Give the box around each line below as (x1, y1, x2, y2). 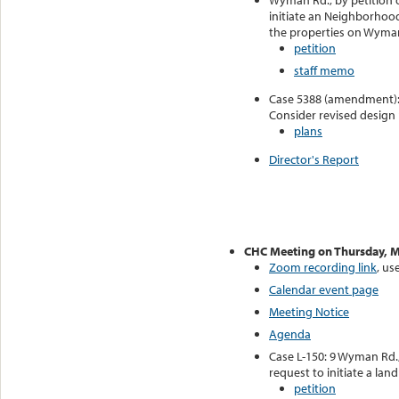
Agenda (269, 325, 311, 342)
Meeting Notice (269, 303, 349, 320)
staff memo (294, 62, 354, 79)
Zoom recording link (269, 258, 377, 275)
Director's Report (269, 151, 359, 168)
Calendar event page (269, 281, 379, 297)
